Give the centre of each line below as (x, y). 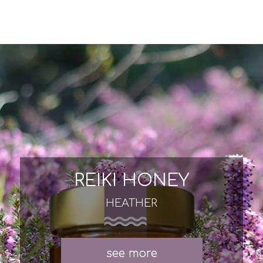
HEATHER (131, 203)
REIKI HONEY (131, 180)
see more (131, 253)
